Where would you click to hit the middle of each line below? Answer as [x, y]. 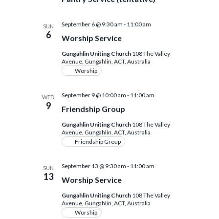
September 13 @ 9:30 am [94, 166]
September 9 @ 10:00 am [94, 95]
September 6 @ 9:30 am [92, 24]
